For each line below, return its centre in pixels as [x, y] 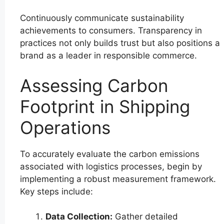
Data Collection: [79, 217]
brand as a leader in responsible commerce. [108, 56]
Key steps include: [56, 191]
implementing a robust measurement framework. [118, 179]
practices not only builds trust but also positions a [120, 43]
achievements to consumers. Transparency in [111, 31]
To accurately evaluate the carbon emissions [110, 154]
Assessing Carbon [94, 85]
